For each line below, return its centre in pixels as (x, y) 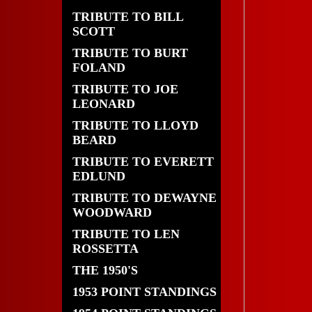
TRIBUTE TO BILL (128, 17)
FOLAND (99, 68)
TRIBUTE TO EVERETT (143, 162)
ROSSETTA (106, 249)
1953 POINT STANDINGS (145, 292)
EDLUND (99, 176)
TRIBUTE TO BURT (130, 53)
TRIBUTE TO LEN (126, 234)
